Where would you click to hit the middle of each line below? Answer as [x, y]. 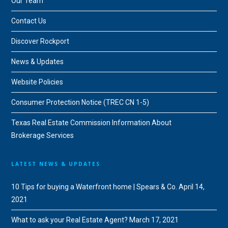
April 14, [192, 187]
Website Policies [37, 82]
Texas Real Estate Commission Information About [92, 123]
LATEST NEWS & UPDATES [56, 164]
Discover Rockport [40, 41]
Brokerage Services [43, 136]
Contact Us [29, 21]
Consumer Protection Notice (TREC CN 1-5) [80, 103]
